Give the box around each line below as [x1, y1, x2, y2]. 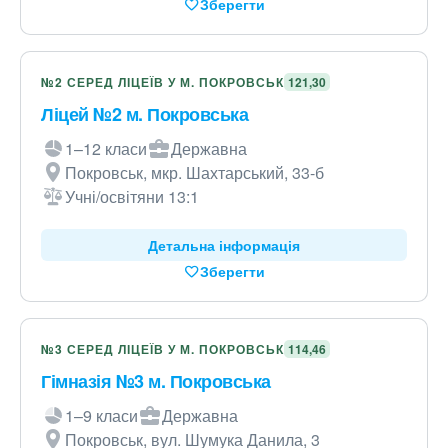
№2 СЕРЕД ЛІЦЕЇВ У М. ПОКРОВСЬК [41, 73, 284, 91]
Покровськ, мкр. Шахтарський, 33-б [65, 161, 324, 184]
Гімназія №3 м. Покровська [41, 368, 271, 394]
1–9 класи [65, 404, 138, 427]
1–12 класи [65, 137, 147, 160]
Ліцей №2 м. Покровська [41, 101, 248, 127]
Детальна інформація [148, 235, 300, 255]
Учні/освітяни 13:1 [65, 185, 199, 208]
